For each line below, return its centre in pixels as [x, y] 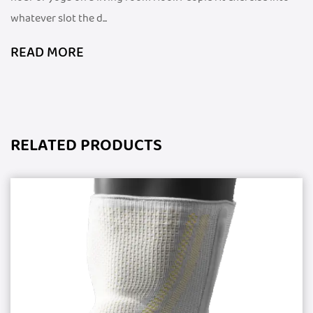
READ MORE [47, 53]
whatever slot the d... [59, 19]
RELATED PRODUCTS [86, 146]
